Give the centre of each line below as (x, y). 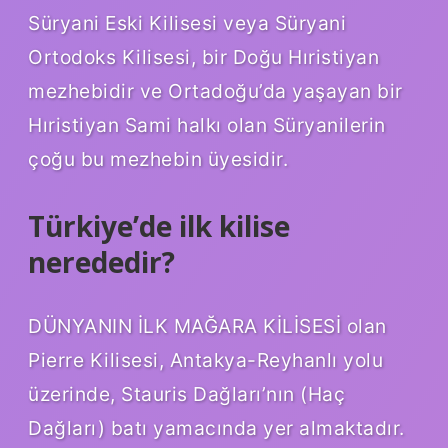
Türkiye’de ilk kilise (159, 225)
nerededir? (101, 261)
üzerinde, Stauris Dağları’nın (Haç (186, 393)
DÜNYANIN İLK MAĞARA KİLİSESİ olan (207, 325)
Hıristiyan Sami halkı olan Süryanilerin (207, 124)
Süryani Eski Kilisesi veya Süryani (187, 22)
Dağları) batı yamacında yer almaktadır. (216, 427)
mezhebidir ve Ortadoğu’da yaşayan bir (215, 90)
